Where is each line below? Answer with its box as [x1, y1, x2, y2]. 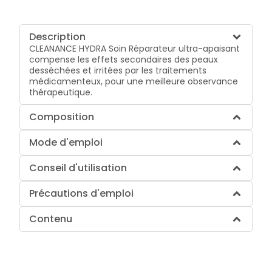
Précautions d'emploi [29, 186, 134, 200]
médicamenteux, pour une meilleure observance [29, 75, 239, 87]
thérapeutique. [29, 86, 93, 98]
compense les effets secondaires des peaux [29, 53, 219, 66]
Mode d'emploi [29, 135, 103, 149]
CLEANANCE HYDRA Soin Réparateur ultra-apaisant [29, 42, 240, 55]
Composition [29, 109, 95, 124]
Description [29, 29, 86, 44]
